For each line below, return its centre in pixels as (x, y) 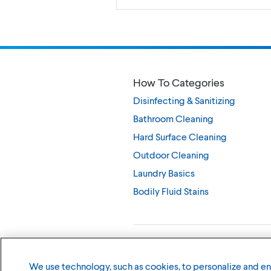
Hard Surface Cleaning (180, 136)
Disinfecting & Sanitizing (184, 100)
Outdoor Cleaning (171, 154)
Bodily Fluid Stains (171, 191)
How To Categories (179, 82)
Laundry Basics (164, 172)
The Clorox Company (188, 253)
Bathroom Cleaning (173, 118)
